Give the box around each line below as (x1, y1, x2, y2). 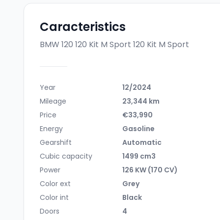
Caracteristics (40, 19, 126, 35)
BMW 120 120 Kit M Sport (40, 39, 131, 50)
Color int (40, 192, 69, 202)
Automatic (122, 137, 162, 147)
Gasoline (122, 124, 155, 134)
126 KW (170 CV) (122, 165, 178, 175)
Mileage (40, 96, 66, 106)
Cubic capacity (40, 151, 92, 161)
